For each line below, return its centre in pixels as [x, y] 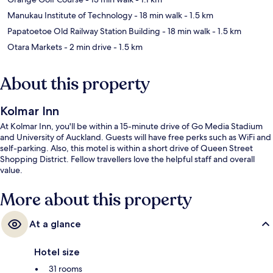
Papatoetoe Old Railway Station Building [84, 31]
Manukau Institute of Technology [70, 16]
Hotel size [57, 252]
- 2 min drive [87, 47]
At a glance [55, 224]
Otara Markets [35, 47]
